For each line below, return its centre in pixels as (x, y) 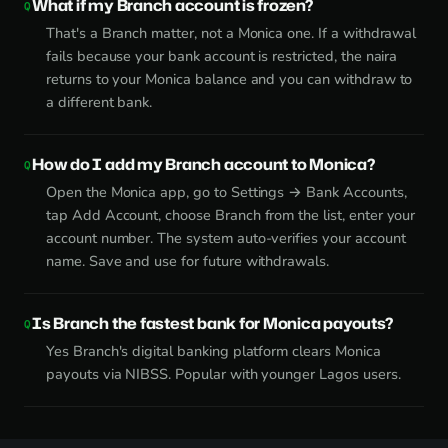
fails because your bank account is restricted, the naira (222, 55)
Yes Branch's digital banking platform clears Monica (213, 350)
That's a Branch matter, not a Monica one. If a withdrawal (231, 32)
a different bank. (99, 101)
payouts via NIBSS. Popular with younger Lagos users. (223, 373)
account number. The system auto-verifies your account (226, 237)
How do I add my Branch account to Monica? (203, 163)
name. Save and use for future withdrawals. (187, 260)
